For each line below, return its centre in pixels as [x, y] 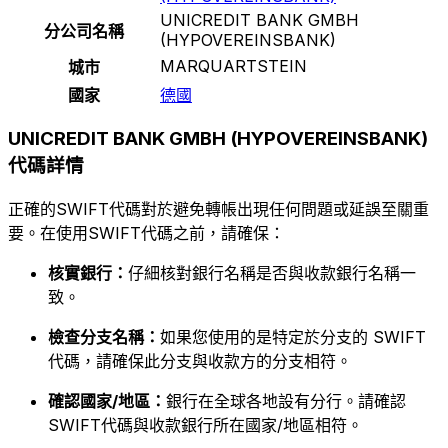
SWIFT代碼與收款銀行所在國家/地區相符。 [205, 425]
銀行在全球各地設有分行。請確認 [286, 401]
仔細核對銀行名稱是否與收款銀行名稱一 [272, 273]
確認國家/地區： [107, 401]
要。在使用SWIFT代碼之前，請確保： [146, 233]
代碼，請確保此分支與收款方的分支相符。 [200, 361]
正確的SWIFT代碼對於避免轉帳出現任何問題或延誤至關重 [218, 209]
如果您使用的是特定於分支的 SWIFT [293, 337]
